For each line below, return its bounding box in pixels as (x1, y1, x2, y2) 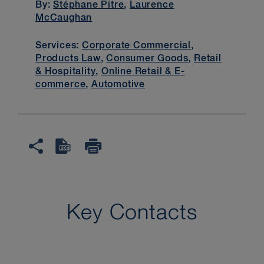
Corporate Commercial (82, 41, 192, 51)
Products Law (35, 54, 101, 64)
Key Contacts (67, 202, 197, 224)
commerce (35, 80, 86, 90)
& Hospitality (35, 67, 96, 77)
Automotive (91, 80, 146, 90)
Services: (35, 41, 82, 51)
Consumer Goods (106, 54, 189, 64)
